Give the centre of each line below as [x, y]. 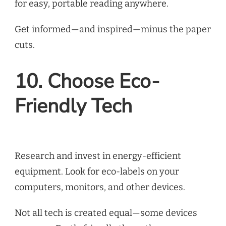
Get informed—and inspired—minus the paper [113, 29]
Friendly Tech [73, 106]
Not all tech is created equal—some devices [106, 213]
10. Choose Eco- [87, 82]
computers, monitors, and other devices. [100, 187]
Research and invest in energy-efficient [98, 156]
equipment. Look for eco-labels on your [97, 172]
